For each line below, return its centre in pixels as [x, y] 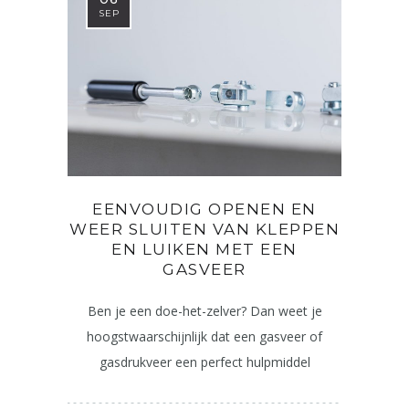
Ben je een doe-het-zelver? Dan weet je [204, 311]
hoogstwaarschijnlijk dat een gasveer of [204, 336]
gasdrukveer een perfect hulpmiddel [204, 362]
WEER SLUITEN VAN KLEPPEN [204, 229]
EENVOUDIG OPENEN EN [204, 209]
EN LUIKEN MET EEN [204, 249]
